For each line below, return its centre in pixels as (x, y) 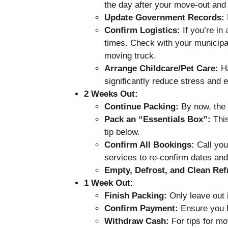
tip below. (122, 132)
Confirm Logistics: (142, 30)
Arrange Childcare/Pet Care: (161, 68)
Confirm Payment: (141, 208)
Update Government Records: (164, 17)
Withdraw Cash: (136, 221)
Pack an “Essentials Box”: (157, 119)
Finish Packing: (135, 195)
